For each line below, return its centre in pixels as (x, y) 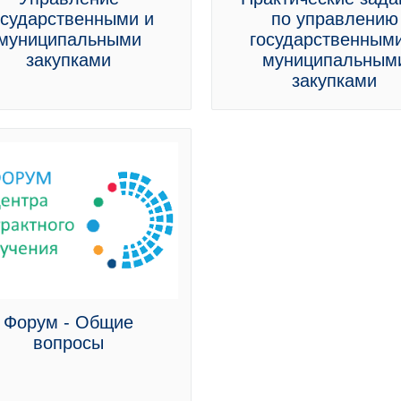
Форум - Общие (69, 322)
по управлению (334, 19)
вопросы (69, 343)
